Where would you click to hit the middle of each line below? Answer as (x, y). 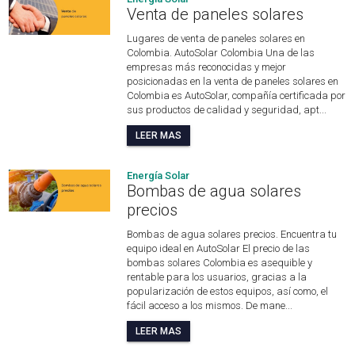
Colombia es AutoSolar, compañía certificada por (237, 96)
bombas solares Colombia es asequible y (220, 263)
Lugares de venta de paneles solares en (216, 39)
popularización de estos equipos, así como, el (228, 292)
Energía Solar (158, 176)
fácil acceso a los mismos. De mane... (210, 306)
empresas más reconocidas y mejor (207, 67)
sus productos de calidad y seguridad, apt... (227, 110)
